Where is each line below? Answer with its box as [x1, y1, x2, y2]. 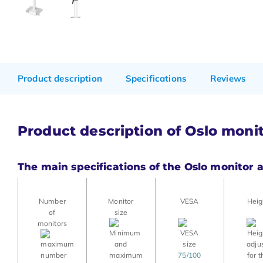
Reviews [210, 73, 247, 84]
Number [39, 197, 66, 205]
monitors [37, 219, 68, 228]
